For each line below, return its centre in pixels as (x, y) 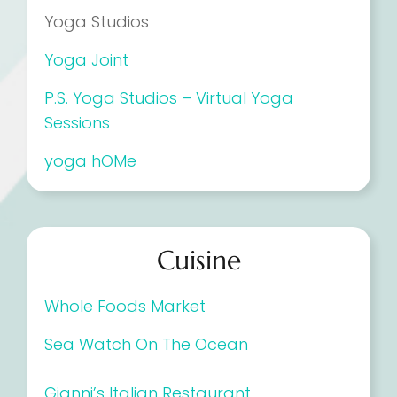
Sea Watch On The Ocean (146, 345)
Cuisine (198, 261)
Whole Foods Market (125, 307)
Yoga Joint (86, 60)
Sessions (77, 123)
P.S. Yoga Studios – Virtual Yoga (169, 98)
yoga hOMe (90, 161)
